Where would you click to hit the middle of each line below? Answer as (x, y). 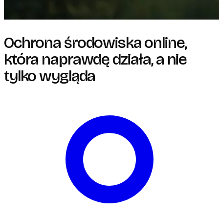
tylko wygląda (50, 76)
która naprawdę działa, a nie (96, 59)
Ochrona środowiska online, (95, 43)
